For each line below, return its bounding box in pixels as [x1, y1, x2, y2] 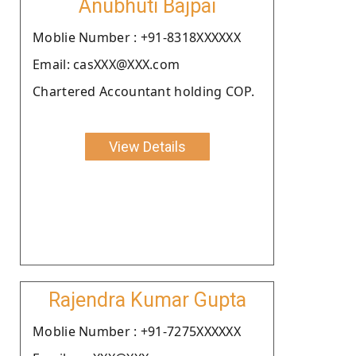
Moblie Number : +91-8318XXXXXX [33, 28, 241, 46]
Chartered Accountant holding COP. [33, 82, 254, 100]
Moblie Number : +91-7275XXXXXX [33, 322, 241, 340]
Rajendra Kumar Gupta [48, 288, 246, 311]
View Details [108, 137, 186, 155]
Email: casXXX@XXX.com [33, 55, 180, 73]
